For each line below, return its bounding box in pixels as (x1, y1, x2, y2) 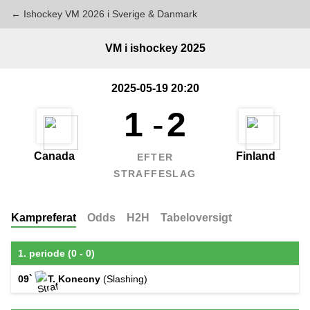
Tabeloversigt (161, 212, 232, 224)
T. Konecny (48, 273, 100, 284)
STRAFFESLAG (113, 168, 197, 179)
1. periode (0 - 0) (18, 248, 95, 259)
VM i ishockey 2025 (104, 42, 206, 54)
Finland (236, 150, 276, 162)
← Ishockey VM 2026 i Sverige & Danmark (11, 8, 197, 19)
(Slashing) (100, 273, 147, 284)
